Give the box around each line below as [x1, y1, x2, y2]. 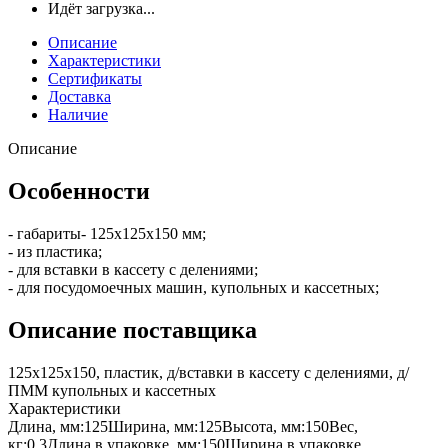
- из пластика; [8, 242, 102, 260]
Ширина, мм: [108, 417, 198, 435]
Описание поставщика [8, 316, 257, 343]
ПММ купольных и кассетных [8, 381, 216, 399]
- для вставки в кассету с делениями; [8, 260, 258, 278]
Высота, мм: [222, 417, 305, 435]
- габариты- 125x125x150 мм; [8, 224, 206, 242]
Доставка [48, 87, 111, 105]
